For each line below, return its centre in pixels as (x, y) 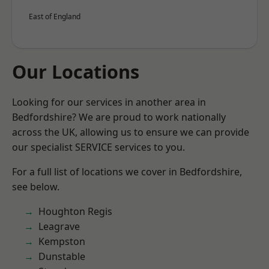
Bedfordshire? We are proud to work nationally (119, 117)
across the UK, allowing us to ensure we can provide (131, 132)
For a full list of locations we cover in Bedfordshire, (127, 172)
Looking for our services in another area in (109, 102)
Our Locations (76, 71)
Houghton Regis (75, 211)
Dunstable (62, 256)
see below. (36, 187)
